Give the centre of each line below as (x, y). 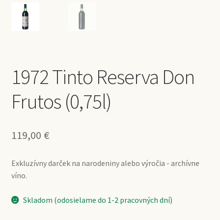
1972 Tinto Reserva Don (103, 76)
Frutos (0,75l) (61, 101)
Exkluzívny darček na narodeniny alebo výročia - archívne (105, 163)
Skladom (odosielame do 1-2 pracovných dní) (98, 200)
